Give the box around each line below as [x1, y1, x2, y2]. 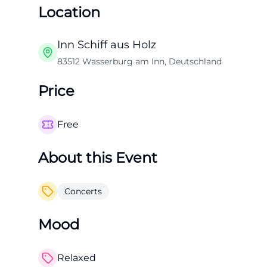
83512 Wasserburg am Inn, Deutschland [57, 56, 222, 67]
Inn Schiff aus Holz [57, 38, 156, 51]
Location [38, 4, 100, 21]
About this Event [38, 149, 157, 166]
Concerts [64, 186, 102, 197]
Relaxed [57, 252, 96, 263]
